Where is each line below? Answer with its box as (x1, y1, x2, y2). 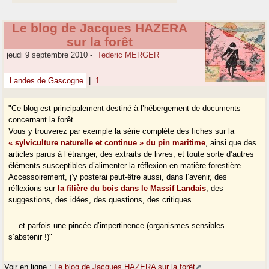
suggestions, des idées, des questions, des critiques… (8, 195, 200, 205)
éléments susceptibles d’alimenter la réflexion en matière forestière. (8, 161, 244, 171)
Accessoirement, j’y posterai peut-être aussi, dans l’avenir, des (8, 172, 228, 182)
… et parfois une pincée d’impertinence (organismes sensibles (8, 221, 225, 231)
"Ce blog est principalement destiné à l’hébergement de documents (8, 104, 241, 113)
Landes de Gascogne (7, 76, 84, 86)
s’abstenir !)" (8, 232, 53, 242)
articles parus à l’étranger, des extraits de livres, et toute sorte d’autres (8, 150, 255, 159)
